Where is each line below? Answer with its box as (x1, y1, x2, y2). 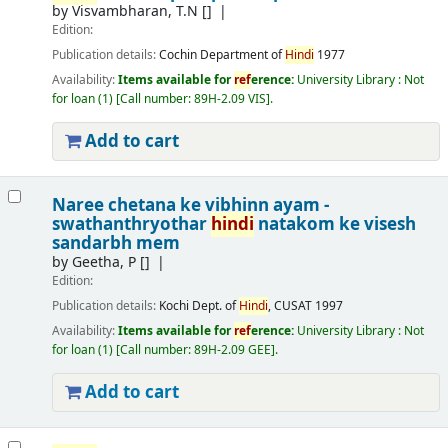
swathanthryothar (51, 212, 211, 237)
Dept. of (191, 297, 239, 316)
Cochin (158, 46, 197, 65)
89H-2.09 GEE (193, 341, 271, 360)
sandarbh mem (51, 231, 180, 256)
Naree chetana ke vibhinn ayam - (51, 193, 329, 218)
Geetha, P (71, 252, 136, 273)
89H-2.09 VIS (193, 90, 266, 109)
